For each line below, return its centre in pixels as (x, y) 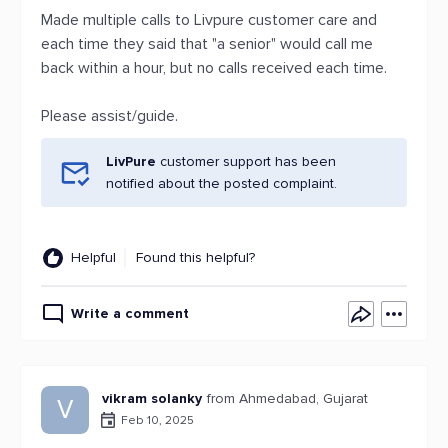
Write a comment (130, 313)
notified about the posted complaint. (221, 183)
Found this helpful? (195, 257)
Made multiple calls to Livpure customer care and (209, 20)
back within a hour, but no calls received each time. (214, 68)
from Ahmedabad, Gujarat (287, 398)
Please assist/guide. (109, 116)
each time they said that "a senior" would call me (207, 44)
